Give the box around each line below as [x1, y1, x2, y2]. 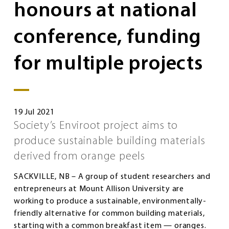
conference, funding [14, 27, 202, 48]
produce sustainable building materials [14, 135, 205, 147]
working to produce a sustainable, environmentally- [14, 197, 207, 205]
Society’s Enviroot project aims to [14, 120, 178, 132]
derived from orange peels [14, 150, 146, 163]
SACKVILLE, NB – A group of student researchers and [14, 172, 211, 181]
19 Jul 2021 [14, 108, 55, 117]
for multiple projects [14, 54, 203, 75]
